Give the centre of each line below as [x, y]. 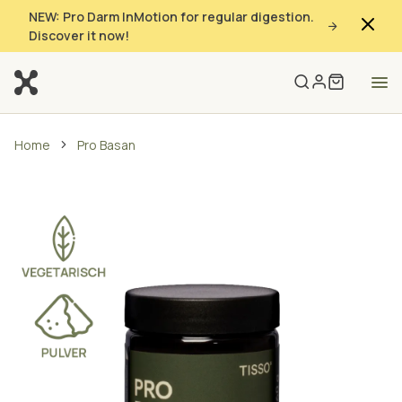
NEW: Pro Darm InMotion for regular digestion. [171, 17]
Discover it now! [79, 35]
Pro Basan [106, 145]
